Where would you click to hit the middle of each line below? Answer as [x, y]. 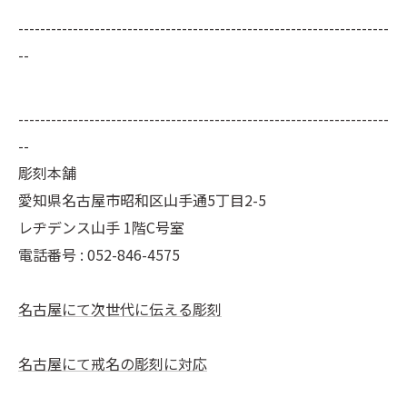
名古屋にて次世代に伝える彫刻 [120, 308]
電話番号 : [53, 254]
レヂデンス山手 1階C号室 [101, 227]
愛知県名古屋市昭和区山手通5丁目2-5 [142, 199]
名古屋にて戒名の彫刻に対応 [113, 363]
